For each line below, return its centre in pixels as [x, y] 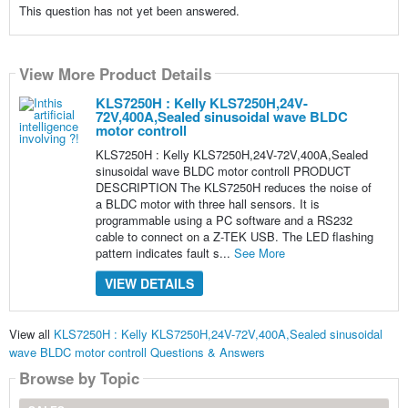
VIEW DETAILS [149, 284]
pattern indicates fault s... [164, 253]
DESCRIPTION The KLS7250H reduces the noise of [233, 188]
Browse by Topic [79, 377]
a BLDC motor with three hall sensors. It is [207, 204]
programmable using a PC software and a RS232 [224, 220]
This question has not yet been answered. [129, 11]
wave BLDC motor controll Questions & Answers [137, 352]
